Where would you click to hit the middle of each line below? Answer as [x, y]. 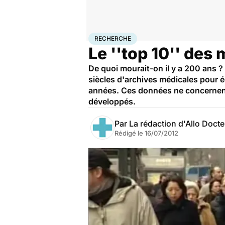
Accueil [99, 37]
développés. [112, 101]
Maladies [139, 37]
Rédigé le [130, 133]
